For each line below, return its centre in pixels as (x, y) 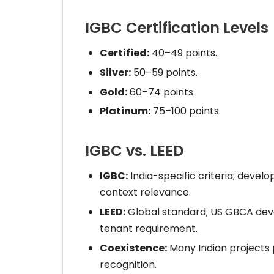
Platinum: (125, 111)
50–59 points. (164, 72)
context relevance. (145, 193)
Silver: (115, 72)
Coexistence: (133, 248)
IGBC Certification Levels (177, 28)
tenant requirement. (149, 229)
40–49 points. (183, 53)
